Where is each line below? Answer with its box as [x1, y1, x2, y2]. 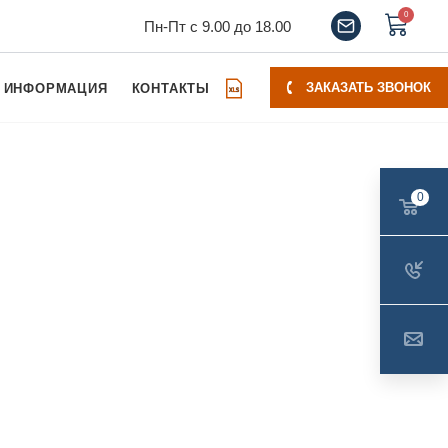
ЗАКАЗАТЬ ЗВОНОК [306, 80, 431, 95]
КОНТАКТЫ [131, 81, 210, 96]
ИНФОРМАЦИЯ [3, 81, 108, 96]
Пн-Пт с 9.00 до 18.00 [144, 17, 291, 35]
